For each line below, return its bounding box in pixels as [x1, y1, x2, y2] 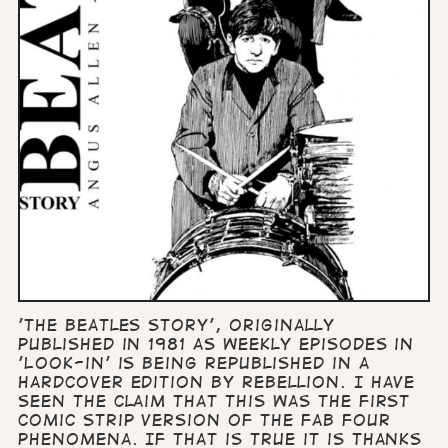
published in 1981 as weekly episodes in [17, 336, 415, 353]
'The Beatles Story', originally [17, 317, 335, 334]
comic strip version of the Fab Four [17, 412, 391, 429]
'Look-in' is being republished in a [17, 355, 370, 372]
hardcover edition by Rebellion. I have [17, 374, 416, 391]
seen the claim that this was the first [17, 393, 411, 410]
